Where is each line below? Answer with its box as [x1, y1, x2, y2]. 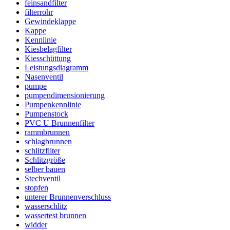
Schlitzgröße [25, 156, 65, 165]
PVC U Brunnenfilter [25, 119, 94, 128]
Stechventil [25, 174, 61, 183]
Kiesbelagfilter [25, 45, 72, 54]
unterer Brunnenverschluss [25, 193, 111, 202]
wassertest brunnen [25, 211, 86, 220]
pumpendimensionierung [25, 91, 105, 100]
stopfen [25, 183, 48, 193]
